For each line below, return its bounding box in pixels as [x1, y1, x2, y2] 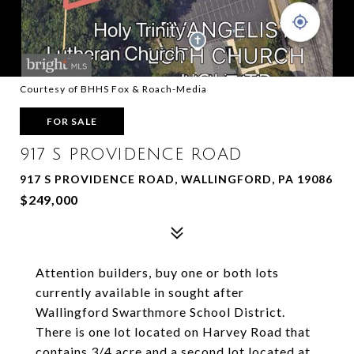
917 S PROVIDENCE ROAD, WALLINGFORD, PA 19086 [20, 172, 333, 186]
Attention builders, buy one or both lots [36, 265, 279, 280]
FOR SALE [47, 115, 97, 127]
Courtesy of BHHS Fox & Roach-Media [20, 83, 207, 95]
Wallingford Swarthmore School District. [36, 304, 285, 319]
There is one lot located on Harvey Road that [36, 324, 311, 339]
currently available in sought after [36, 284, 244, 299]
